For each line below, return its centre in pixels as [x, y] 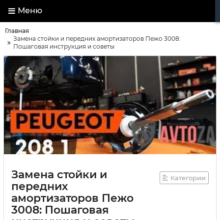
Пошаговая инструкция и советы [64, 46]
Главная [17, 31]
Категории [188, 178]
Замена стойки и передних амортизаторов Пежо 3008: [97, 39]
